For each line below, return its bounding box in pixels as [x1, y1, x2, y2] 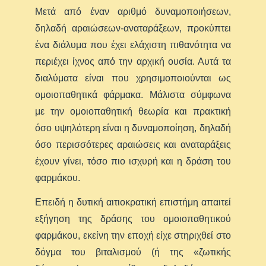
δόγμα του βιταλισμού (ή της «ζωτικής [35, 246, 231, 257]
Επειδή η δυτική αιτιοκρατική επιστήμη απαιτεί [35, 197, 231, 207]
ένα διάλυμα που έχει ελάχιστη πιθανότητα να [35, 39, 231, 50]
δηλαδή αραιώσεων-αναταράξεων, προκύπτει [35, 23, 231, 33]
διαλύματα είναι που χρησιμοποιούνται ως [35, 72, 231, 83]
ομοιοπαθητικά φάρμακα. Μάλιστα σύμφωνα [35, 89, 231, 100]
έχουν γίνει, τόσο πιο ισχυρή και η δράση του [35, 156, 231, 166]
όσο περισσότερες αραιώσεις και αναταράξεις [35, 139, 231, 150]
